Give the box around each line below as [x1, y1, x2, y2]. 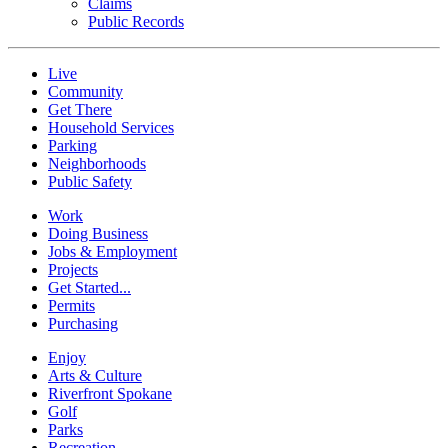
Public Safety [48, 173, 132, 191]
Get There [48, 101, 112, 119]
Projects [48, 261, 98, 279]
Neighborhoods [48, 155, 146, 173]
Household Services [48, 119, 174, 137]
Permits [48, 297, 95, 315]
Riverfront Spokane [48, 385, 172, 403]
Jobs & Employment [48, 243, 177, 261]
